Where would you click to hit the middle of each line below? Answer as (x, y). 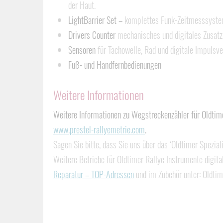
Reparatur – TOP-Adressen (94, 174)
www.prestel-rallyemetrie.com (99, 129)
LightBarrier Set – (96, 20)
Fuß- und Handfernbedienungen (115, 65)
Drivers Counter (92, 35)
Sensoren (82, 50)
